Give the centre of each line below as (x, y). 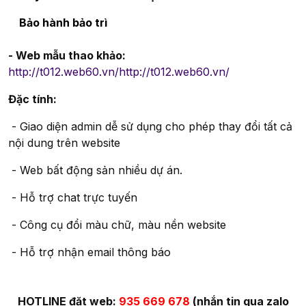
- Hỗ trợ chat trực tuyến (73, 197)
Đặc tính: (32, 99)
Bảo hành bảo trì (63, 22)
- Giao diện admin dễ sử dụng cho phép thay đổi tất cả (150, 126)
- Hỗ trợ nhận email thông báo (89, 252)
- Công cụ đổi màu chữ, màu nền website (117, 224)
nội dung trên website (64, 142)
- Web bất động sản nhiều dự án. (95, 170)
